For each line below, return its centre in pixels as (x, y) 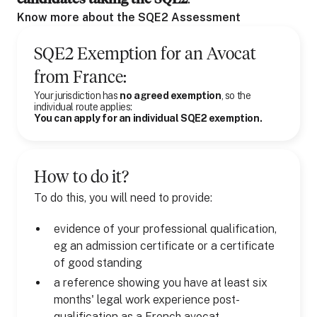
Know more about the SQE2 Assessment (129, 17)
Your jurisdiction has (77, 96)
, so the (236, 96)
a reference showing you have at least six (161, 283)
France (98, 78)
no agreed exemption (171, 96)
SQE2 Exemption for (109, 54)
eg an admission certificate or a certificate (164, 246)
